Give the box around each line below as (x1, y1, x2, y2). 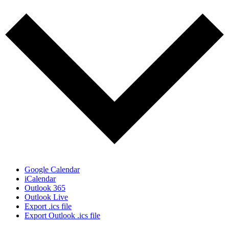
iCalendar (25, 174, 56, 183)
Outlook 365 (25, 183, 65, 192)
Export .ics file (25, 201, 72, 211)
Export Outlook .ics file (25, 211, 100, 220)
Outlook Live (25, 192, 68, 201)
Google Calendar (25, 165, 80, 174)
